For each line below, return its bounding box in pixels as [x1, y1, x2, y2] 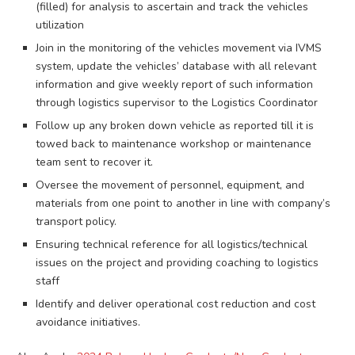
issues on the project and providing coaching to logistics [36, 255, 319, 271]
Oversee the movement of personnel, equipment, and [36, 177, 304, 193]
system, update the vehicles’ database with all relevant [36, 59, 316, 74]
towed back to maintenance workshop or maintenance [36, 136, 311, 152]
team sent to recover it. [36, 155, 153, 170]
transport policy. [36, 214, 116, 230]
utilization [36, 17, 84, 33]
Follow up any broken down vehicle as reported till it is [36, 118, 314, 134]
